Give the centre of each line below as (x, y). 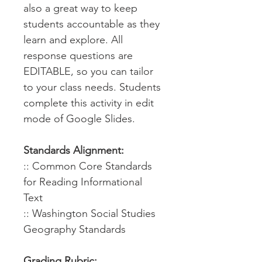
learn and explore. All (73, 40)
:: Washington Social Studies (89, 213)
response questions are (78, 56)
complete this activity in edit (89, 103)
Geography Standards (75, 229)
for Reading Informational (83, 182)
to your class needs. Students (92, 87)
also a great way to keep (80, 8)
